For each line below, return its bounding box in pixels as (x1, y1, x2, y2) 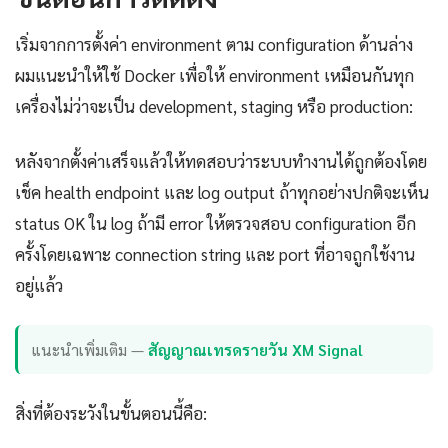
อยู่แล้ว (15, 274, 63, 297)
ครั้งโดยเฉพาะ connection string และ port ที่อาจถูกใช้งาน (15, 243, 415, 266)
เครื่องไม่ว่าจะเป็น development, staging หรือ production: (15, 95, 413, 118)
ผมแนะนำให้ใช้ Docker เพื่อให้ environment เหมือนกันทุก (15, 64, 414, 87)
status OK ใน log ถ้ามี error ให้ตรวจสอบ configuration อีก (15, 212, 416, 235)
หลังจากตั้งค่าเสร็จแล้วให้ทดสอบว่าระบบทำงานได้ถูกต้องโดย (15, 150, 427, 173)
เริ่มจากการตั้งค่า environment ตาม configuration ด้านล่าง (15, 33, 413, 56)
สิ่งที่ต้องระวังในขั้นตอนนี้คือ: (15, 401, 207, 424)
